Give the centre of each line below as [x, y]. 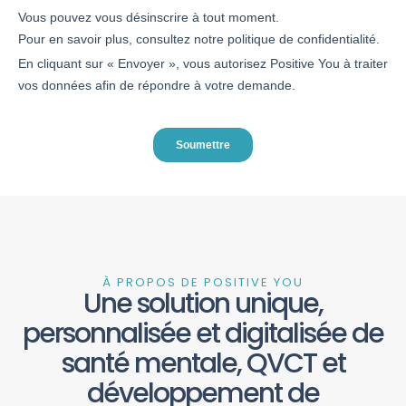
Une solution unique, [203, 304]
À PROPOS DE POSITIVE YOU [203, 283]
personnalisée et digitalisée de [203, 334]
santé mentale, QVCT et [203, 364]
